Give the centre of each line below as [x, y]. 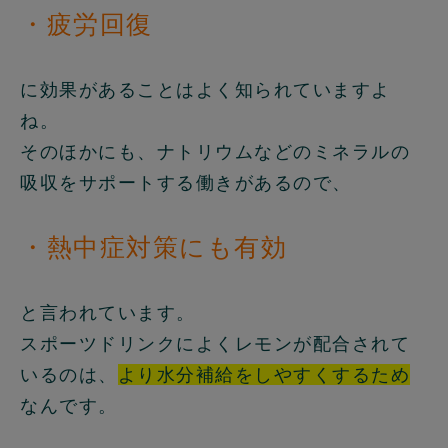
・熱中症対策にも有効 [153, 247]
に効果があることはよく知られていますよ [205, 90]
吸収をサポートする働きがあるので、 [186, 183]
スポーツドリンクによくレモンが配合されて [215, 344]
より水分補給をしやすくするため [263, 375]
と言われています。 [108, 313]
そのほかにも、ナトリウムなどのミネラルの [215, 152]
